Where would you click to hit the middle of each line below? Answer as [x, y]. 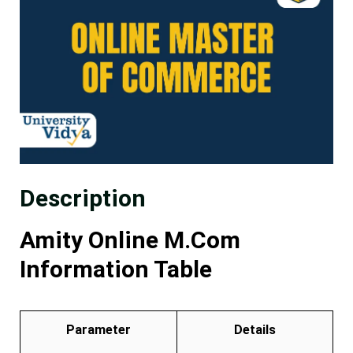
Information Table [116, 269]
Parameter [98, 329]
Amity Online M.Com [130, 240]
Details [255, 329]
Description [83, 198]
